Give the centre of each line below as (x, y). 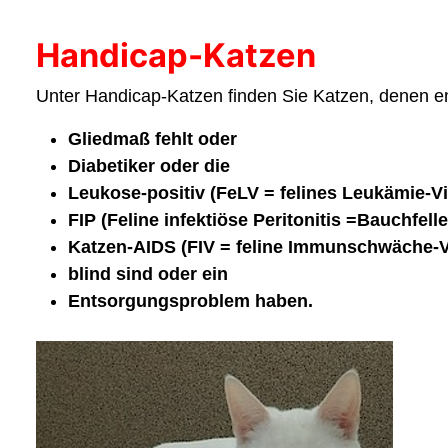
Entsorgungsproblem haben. (190, 300)
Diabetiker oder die (149, 165)
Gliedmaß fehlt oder (152, 138)
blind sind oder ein (148, 273)
